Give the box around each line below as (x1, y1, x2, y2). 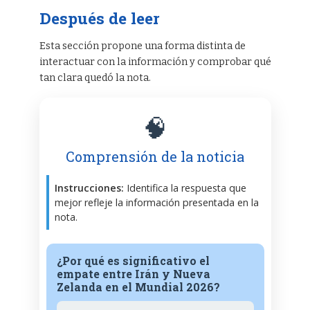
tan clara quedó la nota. (39, 71, 151, 84)
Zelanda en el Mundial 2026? (56, 280, 220, 295)
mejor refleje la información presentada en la (54, 196, 259, 210)
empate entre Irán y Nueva (56, 266, 210, 282)
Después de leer (39, 7, 160, 28)
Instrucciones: (54, 181, 124, 195)
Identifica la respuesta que (123, 181, 246, 195)
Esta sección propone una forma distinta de (39, 39, 246, 52)
